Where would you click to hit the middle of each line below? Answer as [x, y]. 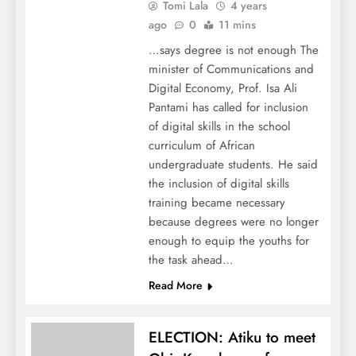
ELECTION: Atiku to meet [232, 338]
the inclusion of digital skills [219, 184]
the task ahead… [191, 260]
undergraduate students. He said [233, 165]
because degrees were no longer [233, 222]
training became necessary [217, 203]
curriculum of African [201, 146]
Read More [175, 286]
